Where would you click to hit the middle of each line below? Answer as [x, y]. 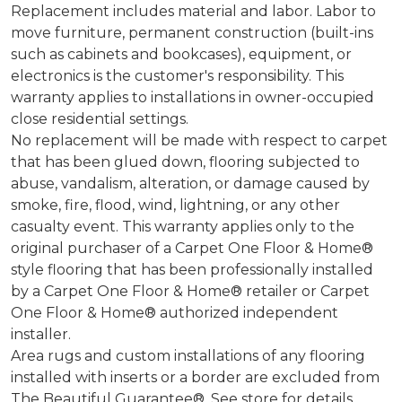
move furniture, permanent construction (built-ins [192, 32]
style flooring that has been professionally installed [192, 269]
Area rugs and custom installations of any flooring [188, 355]
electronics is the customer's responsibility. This [177, 75]
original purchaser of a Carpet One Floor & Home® [192, 248]
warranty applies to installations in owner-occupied [192, 97]
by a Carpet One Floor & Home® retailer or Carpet [190, 291]
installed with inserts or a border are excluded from [195, 377]
